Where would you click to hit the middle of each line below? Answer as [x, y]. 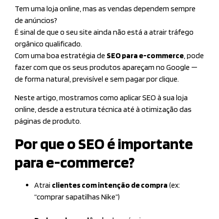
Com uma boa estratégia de [61, 56]
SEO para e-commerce [145, 56]
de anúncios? [36, 21]
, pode [194, 56]
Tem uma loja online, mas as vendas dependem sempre [105, 9]
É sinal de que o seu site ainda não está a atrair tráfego [104, 32]
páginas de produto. [48, 121]
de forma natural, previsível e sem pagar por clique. [97, 79]
